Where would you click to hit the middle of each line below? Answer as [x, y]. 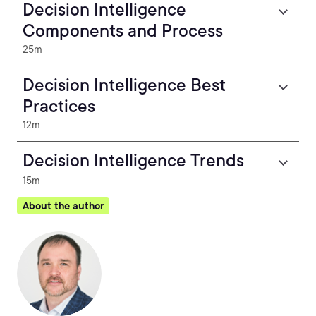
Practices [59, 106]
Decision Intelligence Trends [133, 160]
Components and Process [123, 31]
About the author [63, 206]
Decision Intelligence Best [124, 85]
